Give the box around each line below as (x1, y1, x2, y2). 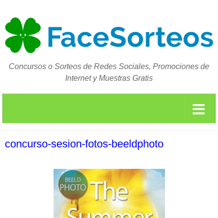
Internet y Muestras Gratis (65, 74, 153, 83)
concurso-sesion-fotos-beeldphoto (5, 138, 163, 150)
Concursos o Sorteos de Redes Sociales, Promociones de (9, 62, 209, 71)
